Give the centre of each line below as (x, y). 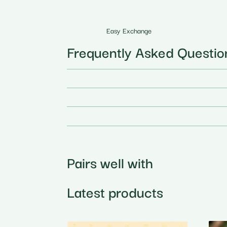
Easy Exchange (129, 31)
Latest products (115, 191)
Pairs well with (110, 162)
